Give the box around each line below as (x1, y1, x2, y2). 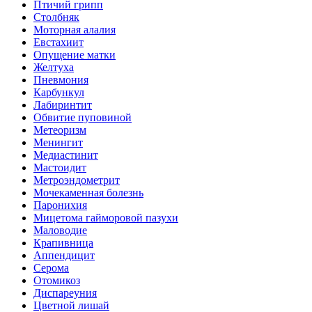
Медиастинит (33, 149, 98, 161)
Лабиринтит (33, 99, 92, 111)
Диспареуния (33, 287, 97, 299)
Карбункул (33, 86, 84, 98)
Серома (33, 262, 69, 274)
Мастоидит (33, 162, 86, 173)
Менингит (33, 136, 83, 148)
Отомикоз (33, 274, 80, 286)
